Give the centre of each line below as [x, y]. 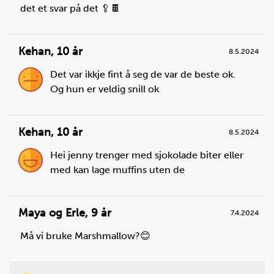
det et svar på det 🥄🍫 [70, 8]
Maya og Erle [52, 213]
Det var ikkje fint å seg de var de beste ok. [143, 74]
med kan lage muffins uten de [117, 169]
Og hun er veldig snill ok [105, 89]
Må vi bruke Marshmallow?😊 [85, 235]
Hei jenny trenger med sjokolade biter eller [147, 155]
